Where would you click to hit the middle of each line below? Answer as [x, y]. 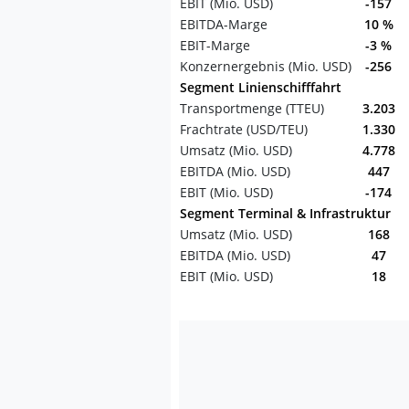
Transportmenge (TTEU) [252, 108]
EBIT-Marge [215, 45]
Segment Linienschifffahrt [261, 87]
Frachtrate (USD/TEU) [244, 129]
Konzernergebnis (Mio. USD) [266, 66]
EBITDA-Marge [224, 24]
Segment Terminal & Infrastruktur [285, 213]
